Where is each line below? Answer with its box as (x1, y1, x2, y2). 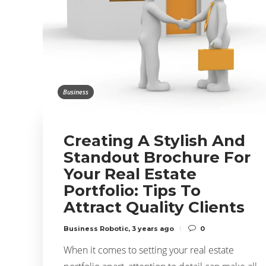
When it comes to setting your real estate (64, 243, 234, 256)
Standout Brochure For (64, 147, 251, 167)
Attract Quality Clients (64, 197, 245, 217)
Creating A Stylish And (64, 131, 245, 150)
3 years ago (132, 224, 174, 233)
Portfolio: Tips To (64, 180, 201, 200)
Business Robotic (64, 224, 128, 233)
